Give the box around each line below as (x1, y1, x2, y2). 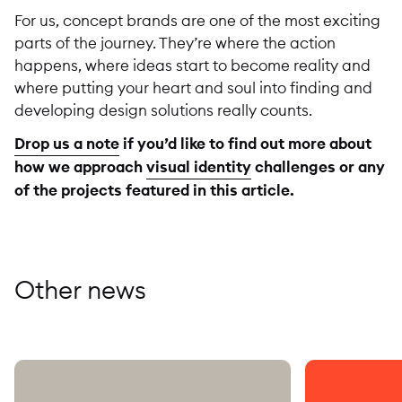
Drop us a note (14, 134, 119, 154)
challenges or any (251, 157, 385, 178)
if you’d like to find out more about (119, 134, 371, 154)
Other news (14, 274, 146, 306)
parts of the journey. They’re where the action (14, 32, 336, 52)
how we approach (14, 157, 146, 178)
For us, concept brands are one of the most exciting (14, 10, 380, 30)
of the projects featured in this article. (14, 180, 294, 201)
